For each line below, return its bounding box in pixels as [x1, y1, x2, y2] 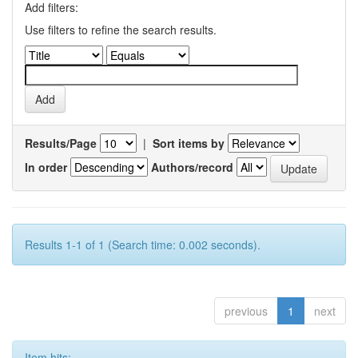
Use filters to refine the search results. [25, 22, 217, 38]
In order [25, 158, 67, 175]
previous [225, 303, 268, 319]
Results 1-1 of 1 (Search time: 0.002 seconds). [25, 237, 261, 253]
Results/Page [25, 135, 97, 151]
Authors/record [151, 158, 233, 175]
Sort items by [153, 135, 225, 151]
